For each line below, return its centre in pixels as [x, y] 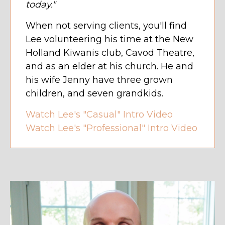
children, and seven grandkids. [94, 94]
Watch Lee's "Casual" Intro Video [99, 115]
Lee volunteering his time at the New [109, 39]
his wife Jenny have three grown [99, 80]
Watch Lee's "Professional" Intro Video [111, 128]
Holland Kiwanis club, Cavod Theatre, [110, 53]
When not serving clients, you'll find [106, 26]
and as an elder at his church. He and [109, 67]
